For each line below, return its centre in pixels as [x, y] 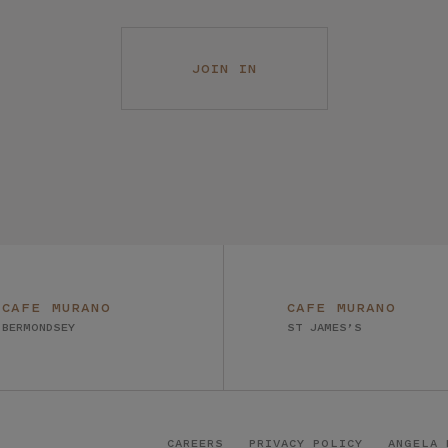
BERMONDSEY [38, 327]
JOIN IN [224, 68]
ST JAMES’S [324, 327]
